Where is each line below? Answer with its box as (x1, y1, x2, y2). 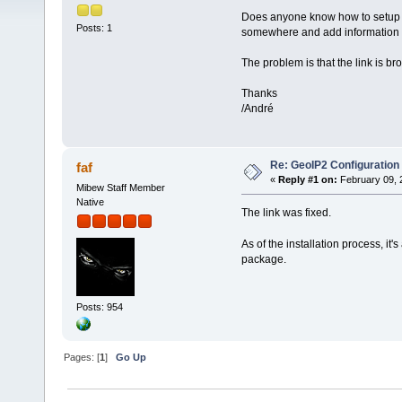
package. (240, 253, 286, 266)
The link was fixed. (240, 206, 331, 219)
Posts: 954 (75, 301, 123, 312)
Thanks (240, 86, 277, 100)
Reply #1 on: (277, 174, 337, 186)
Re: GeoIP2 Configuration (269, 159, 399, 172)
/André (240, 101, 274, 115)
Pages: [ (64, 351, 100, 363)
